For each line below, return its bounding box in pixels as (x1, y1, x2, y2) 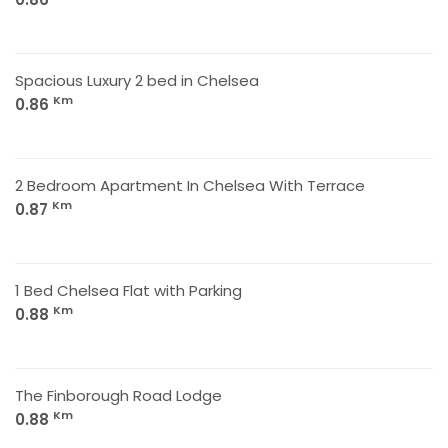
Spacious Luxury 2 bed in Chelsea (15, 70, 259, 91)
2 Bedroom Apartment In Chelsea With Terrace (15, 175, 365, 196)
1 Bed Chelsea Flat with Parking (15, 280, 242, 301)
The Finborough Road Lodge (15, 385, 222, 406)
